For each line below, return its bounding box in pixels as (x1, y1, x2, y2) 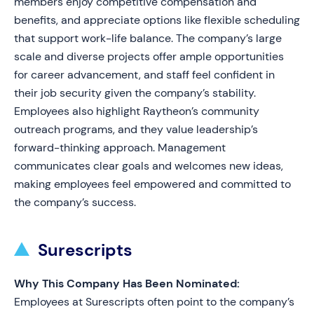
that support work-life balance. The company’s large (14, 31, 282, 46)
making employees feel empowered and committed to (14, 177, 291, 191)
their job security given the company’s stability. (14, 86, 256, 100)
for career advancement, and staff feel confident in (14, 67, 275, 82)
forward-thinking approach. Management (14, 140, 226, 155)
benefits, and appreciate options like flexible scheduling (14, 13, 300, 27)
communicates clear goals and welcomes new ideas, (14, 158, 283, 173)
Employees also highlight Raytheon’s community (14, 104, 259, 118)
